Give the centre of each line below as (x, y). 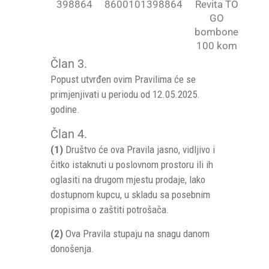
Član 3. (69, 64)
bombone (216, 32)
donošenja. (72, 249)
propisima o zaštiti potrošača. (110, 210)
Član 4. (69, 134)
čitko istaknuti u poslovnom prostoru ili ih (132, 165)
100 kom (216, 46)
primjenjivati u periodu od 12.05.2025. (125, 94)
